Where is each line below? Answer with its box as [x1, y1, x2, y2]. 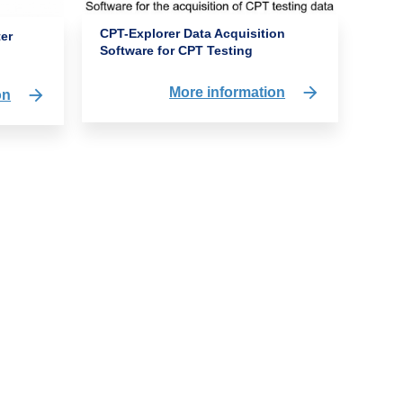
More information [169, 84, 286, 100]
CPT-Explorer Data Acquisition [100, 25, 285, 40]
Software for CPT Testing [100, 42, 253, 58]
